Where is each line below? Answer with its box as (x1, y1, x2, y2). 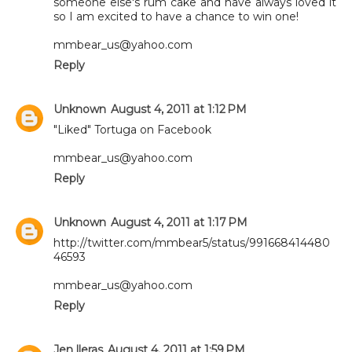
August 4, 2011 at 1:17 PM (111, 214, 247, 229)
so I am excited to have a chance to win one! (53, 9, 299, 24)
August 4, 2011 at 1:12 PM (111, 101, 247, 116)
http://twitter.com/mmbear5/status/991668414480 (53, 235, 330, 250)
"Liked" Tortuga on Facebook (53, 122, 211, 137)
